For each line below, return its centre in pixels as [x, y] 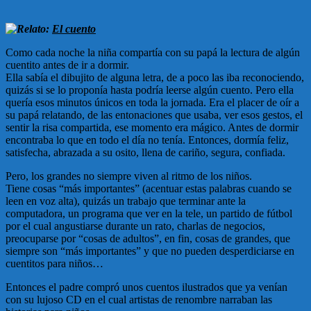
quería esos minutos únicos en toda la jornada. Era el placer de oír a [152, 103]
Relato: [34, 29]
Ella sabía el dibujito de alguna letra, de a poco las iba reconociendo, [155, 78]
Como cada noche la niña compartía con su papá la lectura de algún [153, 53]
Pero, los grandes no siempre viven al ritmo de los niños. [129, 176]
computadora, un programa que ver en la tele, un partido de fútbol [149, 214]
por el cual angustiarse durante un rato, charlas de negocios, [135, 226]
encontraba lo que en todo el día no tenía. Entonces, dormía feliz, [147, 140]
